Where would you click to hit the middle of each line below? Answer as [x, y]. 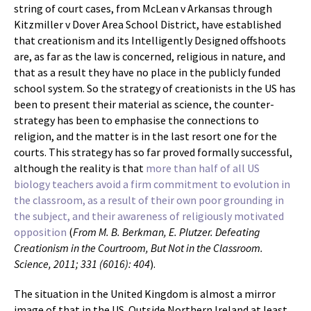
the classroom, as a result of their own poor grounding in [149, 200]
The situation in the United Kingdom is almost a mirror [145, 294]
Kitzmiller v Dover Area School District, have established [148, 24]
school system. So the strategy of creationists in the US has [155, 88]
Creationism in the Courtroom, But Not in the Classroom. [138, 248]
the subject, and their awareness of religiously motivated [149, 216]
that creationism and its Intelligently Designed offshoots [150, 40]
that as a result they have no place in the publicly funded [147, 72]
